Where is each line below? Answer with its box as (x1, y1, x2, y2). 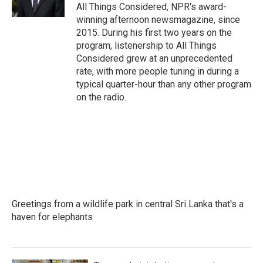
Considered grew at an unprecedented (76, 53, 232, 64)
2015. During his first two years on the (76, 27, 232, 38)
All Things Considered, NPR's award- (76, 1, 227, 12)
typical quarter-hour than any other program (76, 79, 251, 90)
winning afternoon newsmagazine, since (76, 14, 240, 25)
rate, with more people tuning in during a (76, 66, 239, 77)
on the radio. (76, 92, 126, 103)
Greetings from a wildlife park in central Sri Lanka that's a (12, 198, 244, 210)
